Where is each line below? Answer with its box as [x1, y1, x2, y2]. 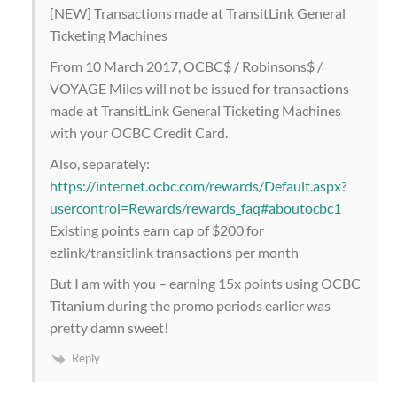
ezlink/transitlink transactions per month [50, 244, 299, 261]
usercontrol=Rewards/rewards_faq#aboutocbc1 [50, 199, 341, 217]
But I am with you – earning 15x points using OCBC [50, 275, 361, 292]
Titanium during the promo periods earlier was [50, 297, 331, 315]
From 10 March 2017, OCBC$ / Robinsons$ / [50, 58, 323, 75]
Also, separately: [50, 155, 150, 173]
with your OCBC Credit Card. [50, 124, 228, 142]
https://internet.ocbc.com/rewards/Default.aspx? [50, 177, 346, 195]
